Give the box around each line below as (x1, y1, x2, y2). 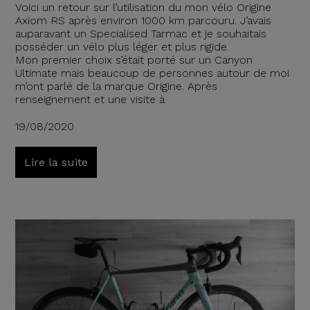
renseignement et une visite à (15, 92, 165, 106)
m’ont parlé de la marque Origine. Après (15, 79, 217, 93)
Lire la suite (24, 155, 88, 169)
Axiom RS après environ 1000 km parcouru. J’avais (15, 13, 271, 27)
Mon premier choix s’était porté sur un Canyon (15, 53, 253, 66)
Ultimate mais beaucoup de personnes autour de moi (15, 66, 289, 80)
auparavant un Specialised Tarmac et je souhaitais (15, 26, 266, 40)
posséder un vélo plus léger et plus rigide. (15, 39, 229, 53)
